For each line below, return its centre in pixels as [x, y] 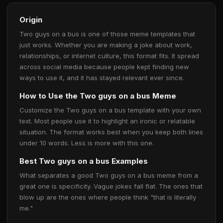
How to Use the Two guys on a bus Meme [98, 96]
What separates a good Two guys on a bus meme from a [109, 175]
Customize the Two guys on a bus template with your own [110, 110]
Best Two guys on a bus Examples [84, 161]
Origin [31, 20]
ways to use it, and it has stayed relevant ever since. [102, 78]
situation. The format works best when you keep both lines [111, 132]
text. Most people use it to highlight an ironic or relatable [107, 121]
